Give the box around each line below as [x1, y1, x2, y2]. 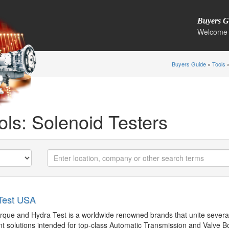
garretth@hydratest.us [30, 196, 83, 204]
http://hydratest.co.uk [18, 196, 68, 204]
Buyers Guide [172, 60, 206, 68]
